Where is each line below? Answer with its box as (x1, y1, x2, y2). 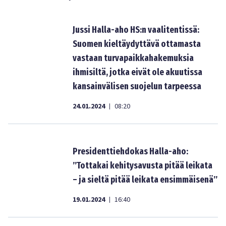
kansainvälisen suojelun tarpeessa (73, 81, 201, 92)
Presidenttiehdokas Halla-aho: (73, 146, 188, 157)
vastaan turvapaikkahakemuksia (73, 52, 194, 64)
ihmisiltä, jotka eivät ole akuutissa (73, 67, 202, 78)
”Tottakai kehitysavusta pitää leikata (73, 160, 212, 171)
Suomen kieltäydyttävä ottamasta (73, 38, 201, 49)
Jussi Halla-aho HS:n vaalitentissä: (73, 24, 199, 35)
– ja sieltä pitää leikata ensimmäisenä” (73, 174, 217, 185)
